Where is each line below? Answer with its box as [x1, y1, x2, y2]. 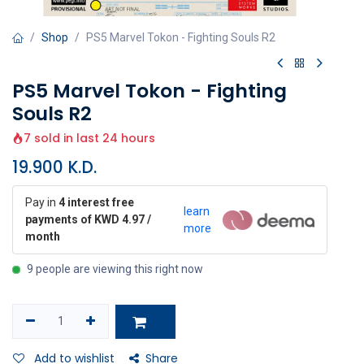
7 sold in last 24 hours [24, 130, 155, 146]
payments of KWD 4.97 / [25, 213, 151, 226]
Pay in [25, 196, 58, 209]
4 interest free [58, 196, 134, 209]
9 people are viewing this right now [27, 262, 203, 275]
